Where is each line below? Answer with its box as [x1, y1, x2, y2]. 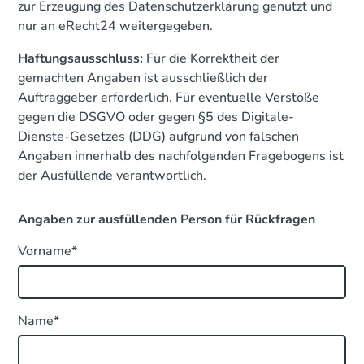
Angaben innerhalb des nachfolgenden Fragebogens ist [18, 147, 344, 165]
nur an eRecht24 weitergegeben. [18, 17, 214, 35]
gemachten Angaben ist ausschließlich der [18, 69, 269, 87]
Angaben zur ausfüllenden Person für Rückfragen [18, 210, 316, 228]
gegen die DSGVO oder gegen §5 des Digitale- [18, 108, 295, 126]
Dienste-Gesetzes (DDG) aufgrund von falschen [18, 128, 300, 145]
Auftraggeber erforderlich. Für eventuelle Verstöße [18, 89, 320, 106]
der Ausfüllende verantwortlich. [18, 167, 207, 184]
